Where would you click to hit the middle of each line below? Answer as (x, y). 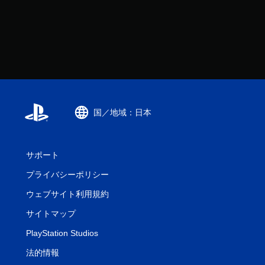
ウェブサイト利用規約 (67, 194)
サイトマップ (51, 214)
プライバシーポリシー (67, 174)
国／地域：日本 (122, 112)
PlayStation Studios (62, 233)
